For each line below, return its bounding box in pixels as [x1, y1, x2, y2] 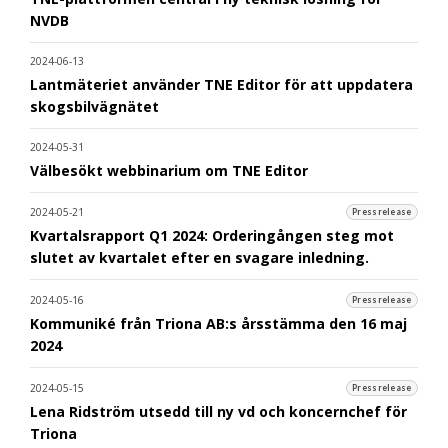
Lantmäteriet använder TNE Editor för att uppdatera [30, 74, 413, 94]
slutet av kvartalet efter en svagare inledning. [30, 248, 369, 268]
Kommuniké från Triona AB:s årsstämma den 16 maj [30, 314, 407, 334]
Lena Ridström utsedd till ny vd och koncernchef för [30, 402, 407, 422]
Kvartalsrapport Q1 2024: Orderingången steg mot [30, 226, 394, 246]
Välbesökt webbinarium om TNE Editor [30, 160, 308, 180]
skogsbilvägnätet [30, 96, 159, 116]
